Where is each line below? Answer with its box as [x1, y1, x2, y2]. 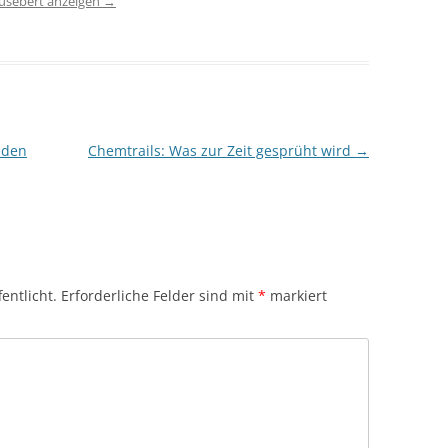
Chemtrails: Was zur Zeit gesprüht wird [87, 141, 355, 161]
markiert [266, 286, 327, 306]
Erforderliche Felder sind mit [61, 286, 258, 306]
